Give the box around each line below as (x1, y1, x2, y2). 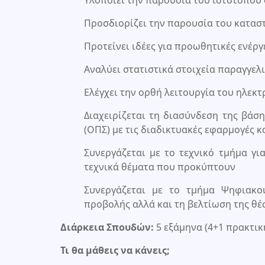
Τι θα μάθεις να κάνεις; (60, 243, 170, 257)
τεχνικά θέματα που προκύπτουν (84, 160, 235, 173)
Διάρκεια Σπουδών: (60, 220, 154, 234)
